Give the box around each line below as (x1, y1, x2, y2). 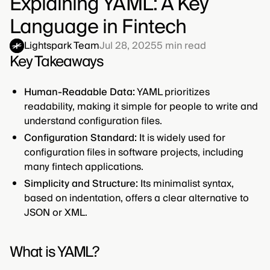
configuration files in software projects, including (24, 144, 243, 162)
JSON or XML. (24, 204, 87, 222)
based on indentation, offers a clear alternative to (24, 190, 249, 207)
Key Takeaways (10, 49, 104, 75)
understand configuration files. (24, 113, 162, 130)
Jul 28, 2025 (99, 37, 157, 55)
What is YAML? (10, 240, 99, 265)
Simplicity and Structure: (24, 175, 138, 193)
